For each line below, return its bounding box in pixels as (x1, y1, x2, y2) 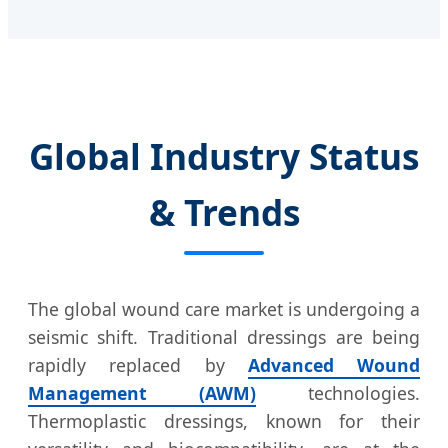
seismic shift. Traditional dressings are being (28, 325, 420, 350)
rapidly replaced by (28, 353, 248, 378)
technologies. (256, 381, 420, 406)
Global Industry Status (29, 132, 419, 181)
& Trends (148, 188, 300, 237)
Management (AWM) (28, 381, 256, 406)
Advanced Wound (247, 353, 420, 378)
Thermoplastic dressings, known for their (28, 409, 420, 434)
